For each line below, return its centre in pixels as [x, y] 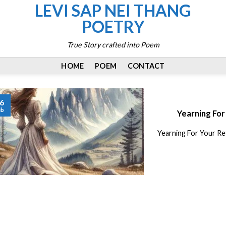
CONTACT [146, 66]
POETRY [113, 27]
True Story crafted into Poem [113, 44]
